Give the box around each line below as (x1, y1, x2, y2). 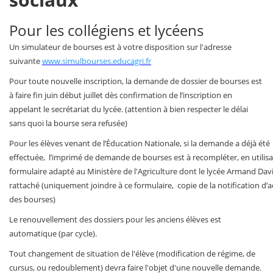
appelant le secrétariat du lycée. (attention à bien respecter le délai (9, 104, 248, 115)
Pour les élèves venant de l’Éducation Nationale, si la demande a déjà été (9, 138, 270, 149)
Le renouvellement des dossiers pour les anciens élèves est (9, 214, 221, 225)
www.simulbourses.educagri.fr (42, 55, 151, 67)
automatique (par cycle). (9, 228, 97, 239)
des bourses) (9, 194, 55, 205)
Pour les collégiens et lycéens (9, 20, 204, 41)
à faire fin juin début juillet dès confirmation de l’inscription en (9, 90, 232, 101)
